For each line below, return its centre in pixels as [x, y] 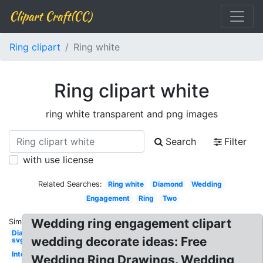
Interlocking [32, 254]
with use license [58, 160]
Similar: [22, 222]
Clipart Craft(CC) [50, 16]
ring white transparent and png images [131, 114]
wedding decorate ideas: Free [119, 242]
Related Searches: [70, 184]
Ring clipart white [131, 91]
